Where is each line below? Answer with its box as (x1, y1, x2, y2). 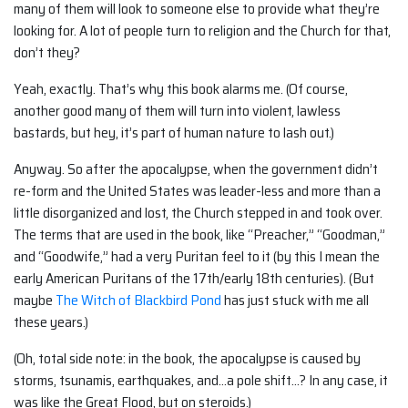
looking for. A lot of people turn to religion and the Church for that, (14, 19, 391, 43)
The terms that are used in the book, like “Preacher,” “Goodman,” (14, 223, 385, 247)
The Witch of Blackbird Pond (56, 289, 221, 312)
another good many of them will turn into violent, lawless (14, 99, 341, 123)
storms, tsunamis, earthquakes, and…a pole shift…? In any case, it (14, 369, 388, 393)
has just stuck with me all (221, 289, 369, 312)
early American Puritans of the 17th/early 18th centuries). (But (14, 267, 374, 291)
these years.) (14, 311, 88, 334)
